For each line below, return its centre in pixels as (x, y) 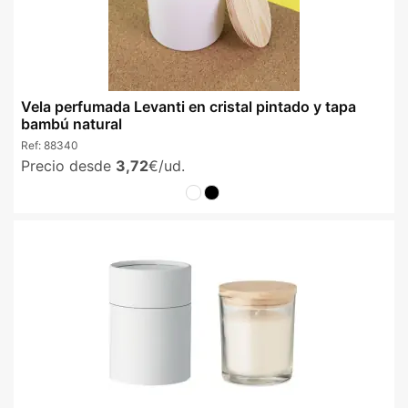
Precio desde (68, 166)
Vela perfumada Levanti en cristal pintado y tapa (189, 106)
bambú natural (71, 123)
